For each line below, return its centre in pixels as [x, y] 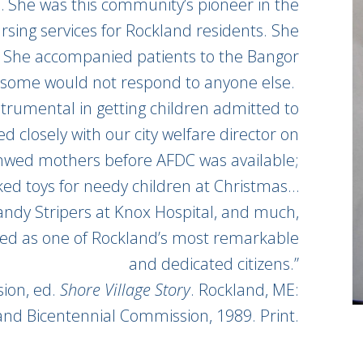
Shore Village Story [125, 290]
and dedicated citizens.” [214, 264]
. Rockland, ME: [244, 290]
